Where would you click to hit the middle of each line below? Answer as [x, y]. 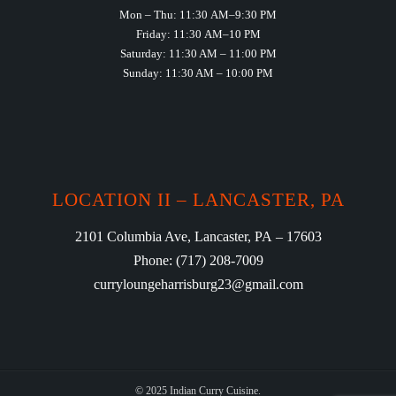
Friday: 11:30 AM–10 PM [198, 34]
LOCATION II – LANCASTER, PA [198, 200]
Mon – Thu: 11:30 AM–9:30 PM [198, 15]
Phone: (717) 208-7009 [198, 261]
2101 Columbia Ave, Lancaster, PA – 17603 [198, 237]
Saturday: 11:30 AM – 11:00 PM [198, 54]
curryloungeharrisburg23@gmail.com [198, 285]
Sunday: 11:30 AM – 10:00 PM [198, 73]
